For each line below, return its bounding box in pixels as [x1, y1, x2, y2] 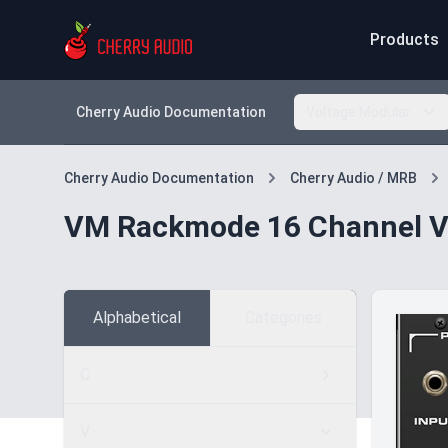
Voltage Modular [306, 104, 411, 120]
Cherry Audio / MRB [290, 170, 417, 186]
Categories [244, 308, 322, 327]
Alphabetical [92, 308, 181, 327]
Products [369, 30, 439, 49]
